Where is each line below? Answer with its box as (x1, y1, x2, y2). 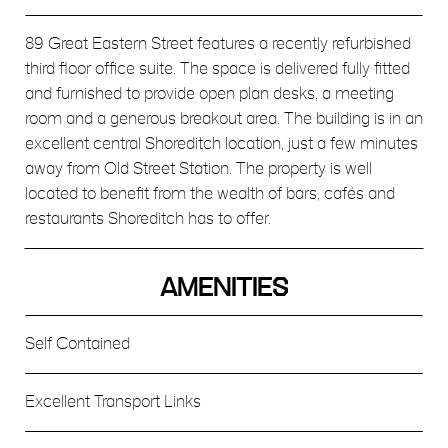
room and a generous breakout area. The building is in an (25, 111, 423, 127)
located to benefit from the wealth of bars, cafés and (25, 186, 395, 202)
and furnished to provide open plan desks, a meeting (25, 86, 394, 102)
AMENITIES (160, 277, 288, 301)
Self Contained (25, 336, 130, 352)
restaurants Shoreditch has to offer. (25, 211, 271, 227)
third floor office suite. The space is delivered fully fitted (25, 61, 410, 77)
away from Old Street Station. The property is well (25, 161, 372, 177)
